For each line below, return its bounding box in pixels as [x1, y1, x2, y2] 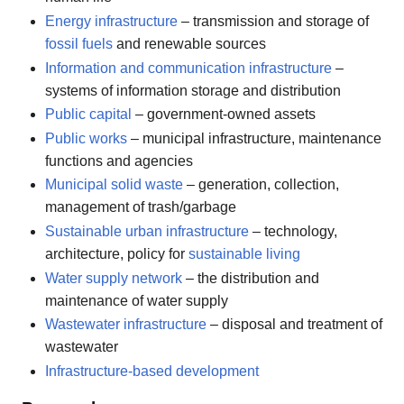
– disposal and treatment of [206, 317, 382, 333]
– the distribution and [181, 270, 319, 286]
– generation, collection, [182, 177, 339, 193]
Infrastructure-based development [44, 363, 259, 379]
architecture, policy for [44, 245, 188, 262]
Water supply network [44, 270, 182, 286]
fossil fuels [44, 35, 113, 51]
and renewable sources [112, 35, 266, 51]
